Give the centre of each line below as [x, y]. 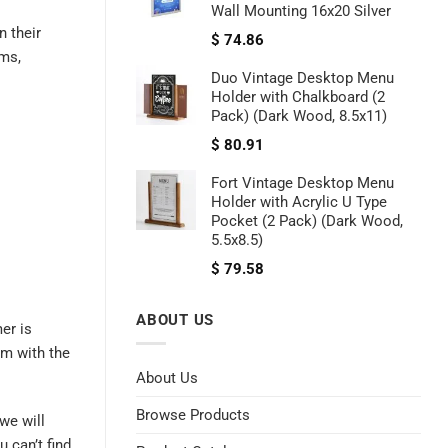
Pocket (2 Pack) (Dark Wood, [307, 221]
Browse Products [193, 415]
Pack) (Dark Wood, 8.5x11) [299, 116]
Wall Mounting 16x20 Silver [301, 11]
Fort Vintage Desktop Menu [302, 183]
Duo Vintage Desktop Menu [302, 78]
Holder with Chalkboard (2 [298, 97]
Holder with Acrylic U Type [299, 202]
